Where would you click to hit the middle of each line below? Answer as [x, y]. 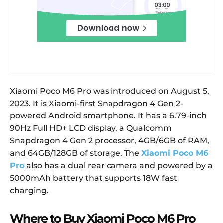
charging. [29, 191]
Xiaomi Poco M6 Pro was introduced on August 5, [110, 91]
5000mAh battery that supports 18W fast [94, 178]
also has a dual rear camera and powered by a [118, 166]
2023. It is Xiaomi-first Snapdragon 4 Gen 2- [97, 104]
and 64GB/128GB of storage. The [76, 153]
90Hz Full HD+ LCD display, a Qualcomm [91, 128]
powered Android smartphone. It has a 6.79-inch [108, 116]
